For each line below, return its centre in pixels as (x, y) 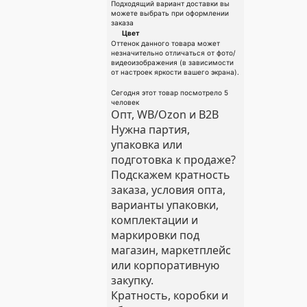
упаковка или (147, 145)
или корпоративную (165, 265)
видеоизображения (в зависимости (172, 62)
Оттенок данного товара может (165, 43)
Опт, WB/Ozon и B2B (165, 114)
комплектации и (155, 220)
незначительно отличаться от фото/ (173, 53)
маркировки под (155, 235)
